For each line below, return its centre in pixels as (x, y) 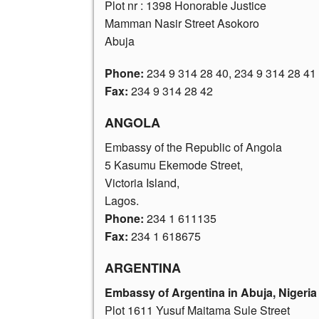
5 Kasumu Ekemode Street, (174, 164)
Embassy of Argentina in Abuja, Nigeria (211, 292)
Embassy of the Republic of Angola (193, 147)
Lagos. (122, 200)
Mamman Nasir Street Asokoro (182, 23)
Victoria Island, (142, 182)
